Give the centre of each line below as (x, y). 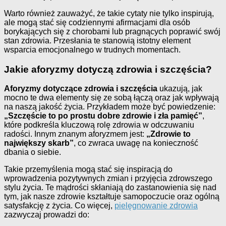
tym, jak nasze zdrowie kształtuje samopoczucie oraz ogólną (112, 197)
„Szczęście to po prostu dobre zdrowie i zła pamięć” (103, 116)
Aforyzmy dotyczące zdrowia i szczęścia (81, 89)
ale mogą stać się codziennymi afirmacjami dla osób (97, 22)
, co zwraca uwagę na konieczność (136, 143)
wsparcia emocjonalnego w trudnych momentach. (92, 49)
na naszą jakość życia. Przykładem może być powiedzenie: (110, 107)
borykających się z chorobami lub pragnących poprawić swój (112, 31)
